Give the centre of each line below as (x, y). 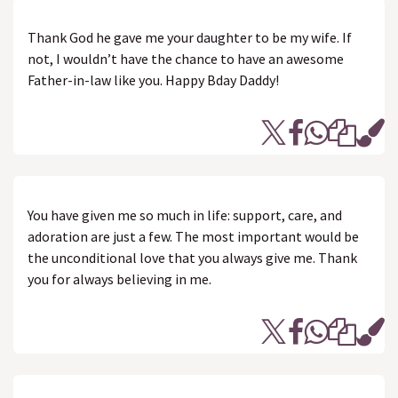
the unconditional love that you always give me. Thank (192, 258)
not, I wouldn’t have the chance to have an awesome (186, 59)
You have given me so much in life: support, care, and (185, 215)
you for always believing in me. (119, 279)
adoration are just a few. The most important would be (193, 236)
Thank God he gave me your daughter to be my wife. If (190, 37)
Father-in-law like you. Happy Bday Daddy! (153, 80)
